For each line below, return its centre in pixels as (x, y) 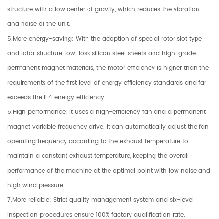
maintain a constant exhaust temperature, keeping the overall (98, 156)
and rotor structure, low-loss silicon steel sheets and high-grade (101, 53)
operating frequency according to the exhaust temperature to (98, 141)
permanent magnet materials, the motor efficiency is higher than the (108, 68)
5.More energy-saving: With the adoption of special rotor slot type (105, 39)
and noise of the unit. (39, 24)
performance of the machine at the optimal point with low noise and (109, 171)
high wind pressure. (36, 185)
